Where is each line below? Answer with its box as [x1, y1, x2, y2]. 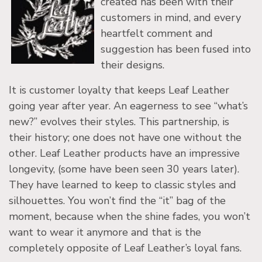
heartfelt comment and [101, 26, 213, 41]
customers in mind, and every [101, 11, 241, 25]
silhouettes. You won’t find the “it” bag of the [9, 194, 226, 208]
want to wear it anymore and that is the [9, 225, 201, 240]
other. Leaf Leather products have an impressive [9, 146, 240, 161]
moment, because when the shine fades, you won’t [9, 209, 250, 224]
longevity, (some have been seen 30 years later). [9, 162, 239, 177]
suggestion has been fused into [101, 42, 251, 57]
